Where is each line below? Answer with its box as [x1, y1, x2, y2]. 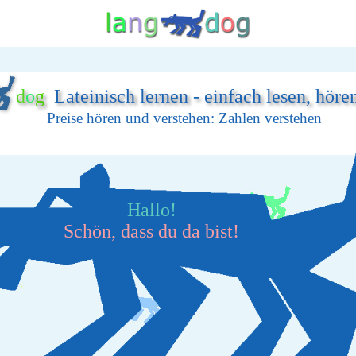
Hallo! [126, 199, 176, 221]
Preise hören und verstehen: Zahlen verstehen [46, 110, 322, 127]
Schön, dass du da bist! [64, 221, 239, 242]
